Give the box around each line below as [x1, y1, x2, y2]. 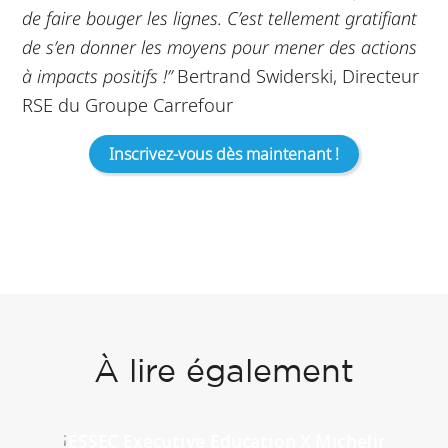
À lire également [94, 358, 354, 387]
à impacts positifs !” [22, 63, 178, 89]
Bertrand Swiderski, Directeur [177, 63, 420, 89]
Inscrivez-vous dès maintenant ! [109, 143, 339, 166]
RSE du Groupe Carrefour [22, 92, 234, 118]
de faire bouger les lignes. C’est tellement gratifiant [22, 5, 418, 31]
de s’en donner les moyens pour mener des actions [22, 34, 418, 60]
